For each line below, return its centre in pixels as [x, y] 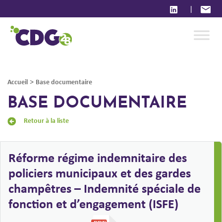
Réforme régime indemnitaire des [98, 158]
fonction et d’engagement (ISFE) [93, 204]
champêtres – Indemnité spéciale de [105, 188]
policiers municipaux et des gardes [100, 173]
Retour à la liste [47, 120]
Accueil [18, 82]
